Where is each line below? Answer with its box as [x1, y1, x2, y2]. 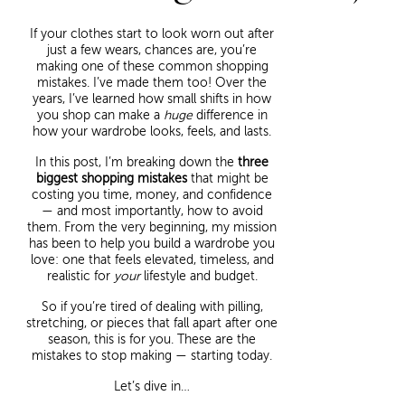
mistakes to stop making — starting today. [32, 349, 272, 363]
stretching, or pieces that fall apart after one [26, 316, 278, 331]
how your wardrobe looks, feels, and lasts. [33, 125, 271, 139]
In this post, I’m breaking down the [35, 155, 238, 170]
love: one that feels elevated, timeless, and [30, 253, 274, 268]
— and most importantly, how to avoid [41, 204, 263, 219]
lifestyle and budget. [139, 269, 258, 284]
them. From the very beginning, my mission [27, 221, 277, 235]
